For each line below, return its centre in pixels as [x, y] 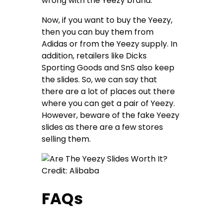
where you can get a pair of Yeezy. [109, 103]
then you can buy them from [98, 32]
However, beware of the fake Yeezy [111, 115]
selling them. [67, 139]
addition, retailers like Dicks [94, 55]
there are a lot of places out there [109, 91]
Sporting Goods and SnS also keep [108, 67]
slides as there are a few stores [103, 127]
